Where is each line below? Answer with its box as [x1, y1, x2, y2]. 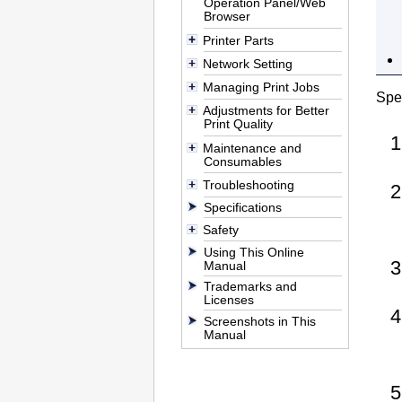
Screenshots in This [204, 313, 317, 328]
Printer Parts [202, 32, 274, 48]
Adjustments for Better [202, 103, 329, 118]
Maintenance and [202, 140, 301, 155]
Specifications [204, 199, 283, 214]
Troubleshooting [202, 178, 294, 193]
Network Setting [202, 56, 293, 71]
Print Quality [204, 117, 274, 132]
